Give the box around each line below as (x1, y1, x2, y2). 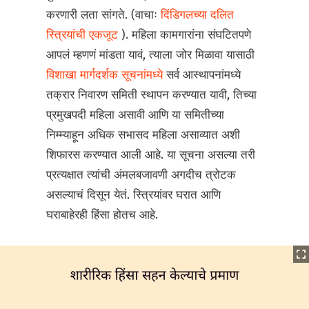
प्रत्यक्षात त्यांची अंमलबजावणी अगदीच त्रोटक (46, 168, 237, 183)
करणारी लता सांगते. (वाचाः (46, 8, 161, 23)
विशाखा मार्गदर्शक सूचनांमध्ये (46, 68, 167, 83)
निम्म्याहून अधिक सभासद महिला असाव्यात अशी (46, 128, 241, 143)
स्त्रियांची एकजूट (46, 28, 122, 43)
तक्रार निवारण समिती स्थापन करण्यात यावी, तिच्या (46, 88, 257, 103)
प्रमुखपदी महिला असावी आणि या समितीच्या (46, 108, 225, 123)
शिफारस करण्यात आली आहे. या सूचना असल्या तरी (46, 148, 256, 163)
